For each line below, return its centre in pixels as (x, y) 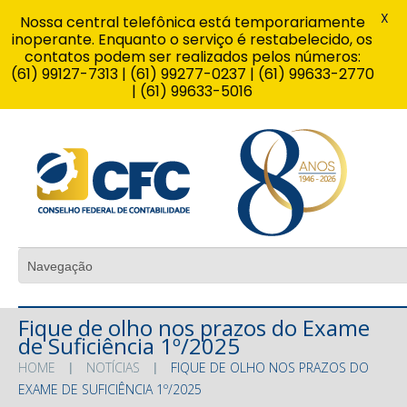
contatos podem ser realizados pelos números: (192, 57)
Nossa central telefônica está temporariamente (192, 22)
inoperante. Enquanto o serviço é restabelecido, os (192, 40)
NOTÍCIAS (113, 367)
